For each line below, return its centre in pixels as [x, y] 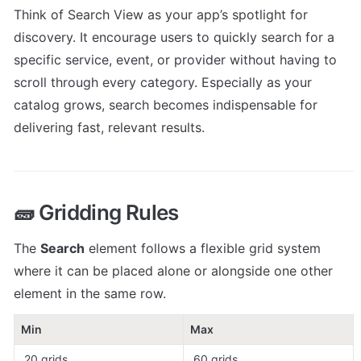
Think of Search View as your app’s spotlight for [161, 15]
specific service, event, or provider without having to [175, 60]
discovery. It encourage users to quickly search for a [174, 37]
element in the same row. [90, 293]
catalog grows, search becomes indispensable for [166, 105]
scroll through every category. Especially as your [163, 82]
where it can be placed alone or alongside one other [173, 270]
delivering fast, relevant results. [109, 127]
